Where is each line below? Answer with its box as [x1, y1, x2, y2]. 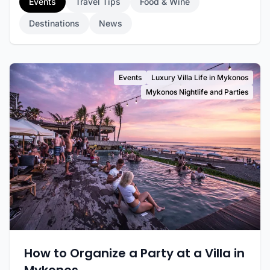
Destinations [29, 18, 80, 28]
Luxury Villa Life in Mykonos [151, 73, 248, 82]
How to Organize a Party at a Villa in [24, 245, 245, 262]
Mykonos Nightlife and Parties [146, 87, 248, 96]
